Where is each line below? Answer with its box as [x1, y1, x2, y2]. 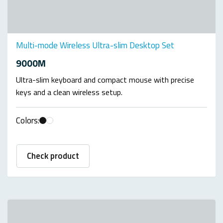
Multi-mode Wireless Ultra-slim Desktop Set [16, 38, 174, 52]
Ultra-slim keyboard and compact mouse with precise [16, 74, 194, 86]
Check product [27, 149, 79, 163]
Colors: [16, 114, 39, 127]
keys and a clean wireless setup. [16, 86, 122, 99]
